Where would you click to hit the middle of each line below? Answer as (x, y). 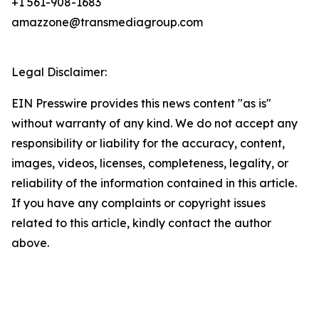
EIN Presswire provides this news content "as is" (141, 103)
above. (30, 243)
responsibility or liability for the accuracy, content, (148, 143)
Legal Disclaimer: (59, 72)
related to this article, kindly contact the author (141, 223)
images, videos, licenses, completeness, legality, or (150, 163)
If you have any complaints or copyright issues (138, 203)
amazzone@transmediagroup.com (107, 22)
